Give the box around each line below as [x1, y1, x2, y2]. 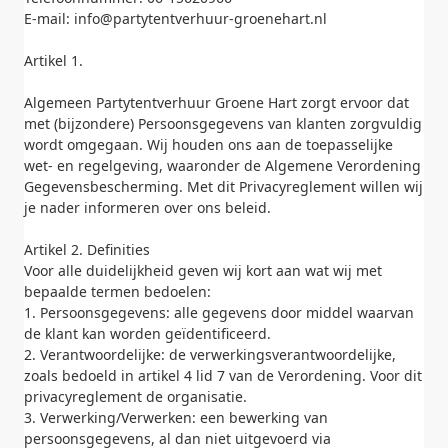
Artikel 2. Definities [24, 240, 150, 259]
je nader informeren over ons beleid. [24, 198, 271, 217]
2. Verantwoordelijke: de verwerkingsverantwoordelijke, [24, 345, 396, 364]
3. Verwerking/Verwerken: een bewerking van [24, 408, 328, 427]
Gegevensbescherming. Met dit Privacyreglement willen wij [24, 177, 423, 196]
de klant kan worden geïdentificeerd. [24, 324, 271, 343]
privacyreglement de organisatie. [24, 387, 247, 406]
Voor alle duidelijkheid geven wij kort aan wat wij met [24, 261, 382, 280]
